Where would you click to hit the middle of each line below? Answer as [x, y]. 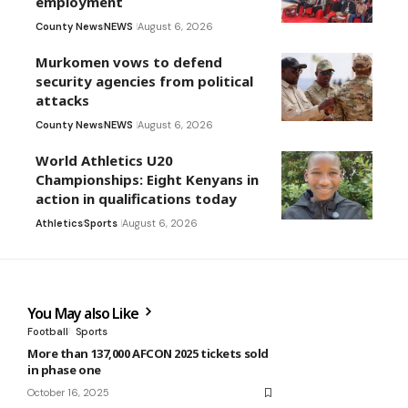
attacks [62, 101]
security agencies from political [144, 82]
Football [48, 332]
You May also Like [85, 314]
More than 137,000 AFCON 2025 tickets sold [148, 354]
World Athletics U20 [104, 161]
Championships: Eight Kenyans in [147, 180]
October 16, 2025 [68, 393]
